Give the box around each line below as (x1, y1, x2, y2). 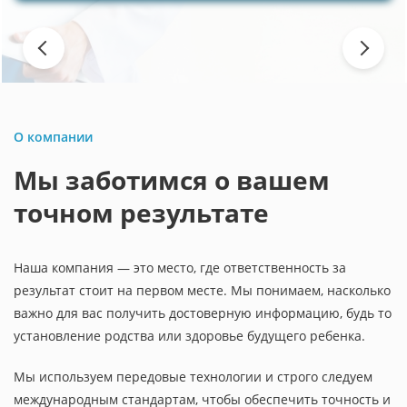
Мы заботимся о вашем (14, 163, 330, 197)
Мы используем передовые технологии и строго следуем (14, 368, 372, 385)
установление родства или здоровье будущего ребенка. (14, 327, 365, 344)
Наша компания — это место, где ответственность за (14, 259, 346, 276)
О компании (14, 128, 93, 145)
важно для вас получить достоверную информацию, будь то (14, 304, 392, 322)
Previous (24, 39, 75, 56)
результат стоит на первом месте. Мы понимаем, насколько (14, 282, 391, 299)
